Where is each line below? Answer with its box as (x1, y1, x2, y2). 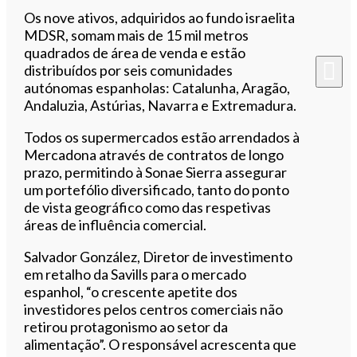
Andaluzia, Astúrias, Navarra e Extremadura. (24, 96, 297, 114)
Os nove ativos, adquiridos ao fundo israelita (24, 8, 296, 26)
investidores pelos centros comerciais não (24, 300, 284, 318)
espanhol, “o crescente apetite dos (24, 282, 238, 300)
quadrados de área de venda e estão (24, 43, 246, 61)
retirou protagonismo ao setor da (24, 317, 229, 335)
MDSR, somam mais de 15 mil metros (24, 25, 249, 44)
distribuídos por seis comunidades (24, 61, 233, 79)
